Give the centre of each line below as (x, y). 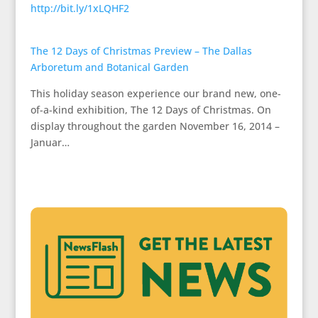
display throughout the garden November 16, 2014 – (155, 126)
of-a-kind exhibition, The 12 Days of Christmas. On (150, 110)
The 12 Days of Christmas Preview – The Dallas (141, 51)
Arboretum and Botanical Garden (109, 67)
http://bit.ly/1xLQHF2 (79, 8)
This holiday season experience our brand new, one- (155, 93)
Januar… (50, 142)
